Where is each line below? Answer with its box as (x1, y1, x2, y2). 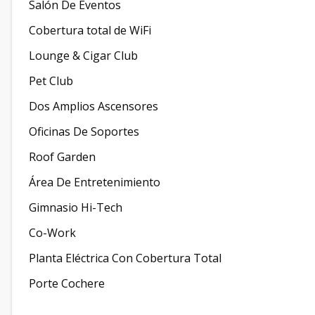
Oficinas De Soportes (29, 124, 139, 139)
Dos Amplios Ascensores (29, 98, 158, 114)
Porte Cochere (29, 276, 105, 291)
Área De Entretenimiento (29, 174, 160, 190)
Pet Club (29, 73, 73, 89)
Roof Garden (29, 149, 96, 165)
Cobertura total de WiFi (29, 22, 151, 38)
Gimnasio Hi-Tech (29, 200, 122, 215)
